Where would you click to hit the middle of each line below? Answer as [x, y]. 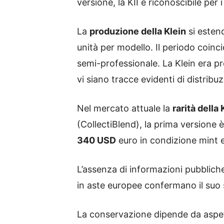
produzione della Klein [138, 31]
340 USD [96, 140]
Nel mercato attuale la [125, 108]
